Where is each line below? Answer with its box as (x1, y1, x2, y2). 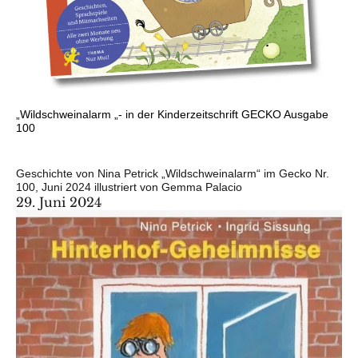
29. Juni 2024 (16, 193, 101, 210)
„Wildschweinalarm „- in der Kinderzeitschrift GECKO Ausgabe (16, 107, 328, 121)
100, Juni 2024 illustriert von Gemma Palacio (16, 180, 242, 193)
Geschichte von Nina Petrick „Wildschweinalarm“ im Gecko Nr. (16, 166, 329, 180)
